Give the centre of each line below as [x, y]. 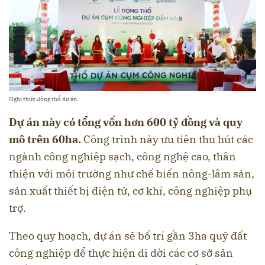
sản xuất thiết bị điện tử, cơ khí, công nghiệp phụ [130, 191]
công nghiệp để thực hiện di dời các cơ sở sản [121, 253]
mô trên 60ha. [45, 140]
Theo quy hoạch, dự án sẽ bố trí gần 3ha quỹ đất [128, 236]
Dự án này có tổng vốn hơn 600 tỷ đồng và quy [126, 122]
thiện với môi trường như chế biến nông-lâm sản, [132, 174]
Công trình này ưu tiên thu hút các [167, 140]
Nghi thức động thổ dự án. [44, 99]
